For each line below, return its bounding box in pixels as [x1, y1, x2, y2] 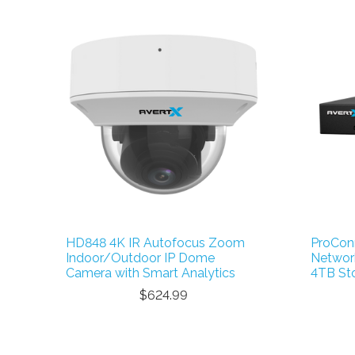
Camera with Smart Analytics [66, 265, 235, 281]
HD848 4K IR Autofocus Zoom [66, 235, 245, 251]
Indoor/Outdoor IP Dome [66, 250, 215, 266]
